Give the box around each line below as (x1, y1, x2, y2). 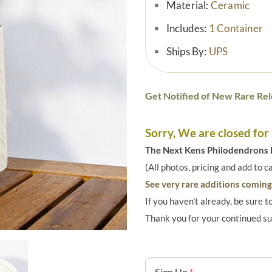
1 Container (208, 22, 263, 35)
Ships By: (166, 45, 209, 58)
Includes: (166, 22, 209, 35)
